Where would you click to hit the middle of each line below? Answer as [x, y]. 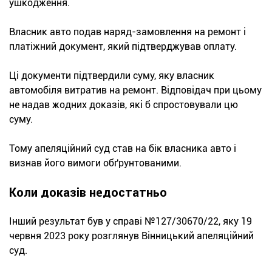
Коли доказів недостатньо [88, 192]
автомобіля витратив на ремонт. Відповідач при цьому [135, 90]
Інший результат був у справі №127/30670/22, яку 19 [131, 221]
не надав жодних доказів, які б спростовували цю [124, 104]
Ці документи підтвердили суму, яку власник [112, 75]
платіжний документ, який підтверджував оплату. [123, 46]
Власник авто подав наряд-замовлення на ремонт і [127, 32]
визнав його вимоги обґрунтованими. [95, 163]
